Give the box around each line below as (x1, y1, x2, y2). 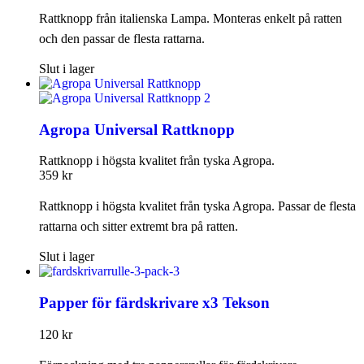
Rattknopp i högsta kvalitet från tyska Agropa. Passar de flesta (39, 199, 356, 214)
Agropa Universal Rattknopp (39, 120, 235, 138)
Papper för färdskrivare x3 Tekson (39, 294, 270, 312)
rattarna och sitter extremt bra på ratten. (39, 219, 245, 234)
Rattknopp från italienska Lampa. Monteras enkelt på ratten (39, 11, 342, 25)
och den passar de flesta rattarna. (39, 32, 205, 45)
